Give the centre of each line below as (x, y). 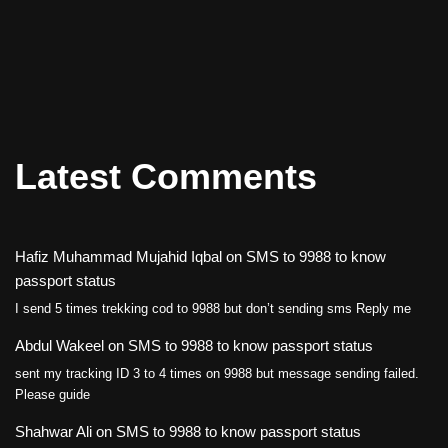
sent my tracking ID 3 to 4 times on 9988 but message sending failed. (217, 373)
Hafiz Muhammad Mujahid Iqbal (118, 257)
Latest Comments (166, 177)
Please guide (52, 394)
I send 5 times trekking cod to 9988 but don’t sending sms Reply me (213, 308)
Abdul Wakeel (59, 345)
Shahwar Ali (53, 431)
